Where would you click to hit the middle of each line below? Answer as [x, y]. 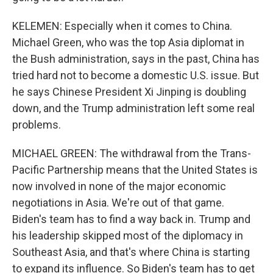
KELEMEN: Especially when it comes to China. [122, 26]
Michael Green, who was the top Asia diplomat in [128, 42]
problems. [37, 125]
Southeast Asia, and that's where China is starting [131, 252]
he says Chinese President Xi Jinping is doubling [129, 92]
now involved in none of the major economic [119, 186]
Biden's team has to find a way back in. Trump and [131, 219]
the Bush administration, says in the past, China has [136, 59]
